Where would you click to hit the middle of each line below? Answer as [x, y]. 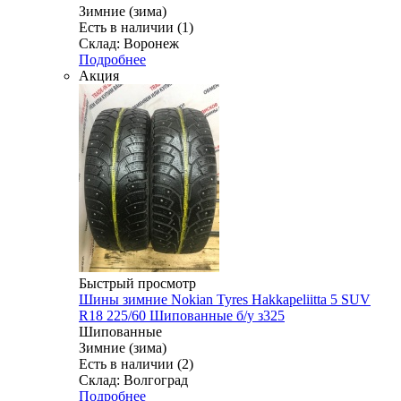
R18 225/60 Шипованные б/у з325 [182, 315]
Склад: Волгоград [133, 380]
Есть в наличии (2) [136, 363]
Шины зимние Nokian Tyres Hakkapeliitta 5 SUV [225, 299]
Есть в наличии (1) [136, 27]
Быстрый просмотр [137, 283]
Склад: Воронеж [129, 43]
